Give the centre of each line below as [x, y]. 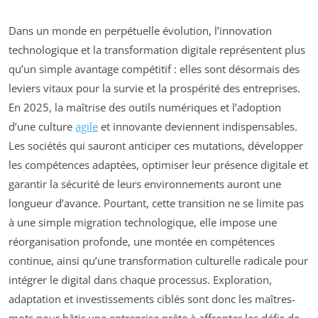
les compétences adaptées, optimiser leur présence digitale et [158, 164]
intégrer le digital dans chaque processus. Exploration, [140, 279]
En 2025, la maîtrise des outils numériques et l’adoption [145, 107]
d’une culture [42, 126]
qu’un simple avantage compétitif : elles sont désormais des [154, 68]
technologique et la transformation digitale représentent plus [157, 49]
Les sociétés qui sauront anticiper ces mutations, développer [156, 145]
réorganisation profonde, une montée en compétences [142, 241]
